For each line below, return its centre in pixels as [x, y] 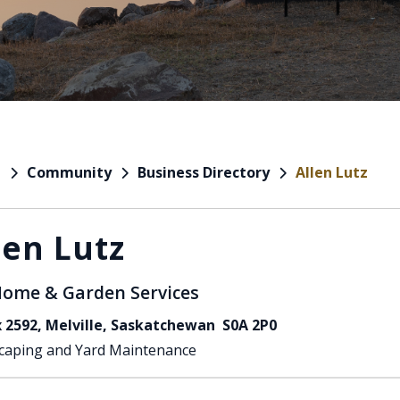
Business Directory [204, 172]
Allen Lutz [332, 172]
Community [69, 172]
